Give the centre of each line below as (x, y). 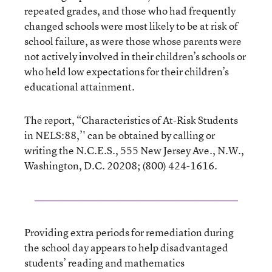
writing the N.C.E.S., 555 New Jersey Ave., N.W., (134, 150)
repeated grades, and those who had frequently (130, 11)
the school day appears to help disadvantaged (126, 247)
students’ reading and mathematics (104, 263)
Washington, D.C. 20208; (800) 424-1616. (121, 165)
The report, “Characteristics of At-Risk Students (131, 120)
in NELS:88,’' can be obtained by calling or (120, 135)
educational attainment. (80, 87)
